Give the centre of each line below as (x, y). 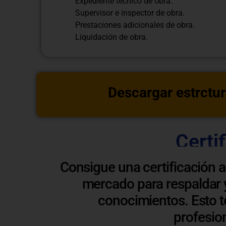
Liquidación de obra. (111, 37)
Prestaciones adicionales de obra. (135, 25)
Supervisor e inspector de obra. (130, 13)
